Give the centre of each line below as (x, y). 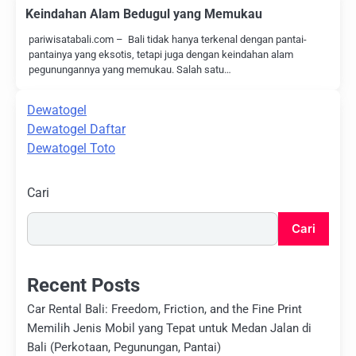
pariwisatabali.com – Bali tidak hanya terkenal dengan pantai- (168, 39)
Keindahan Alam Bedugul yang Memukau (144, 14)
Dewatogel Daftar (76, 129)
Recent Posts (83, 285)
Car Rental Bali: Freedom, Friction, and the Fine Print (164, 309)
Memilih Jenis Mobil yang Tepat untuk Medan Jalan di (169, 328)
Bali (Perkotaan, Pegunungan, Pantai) (124, 347)
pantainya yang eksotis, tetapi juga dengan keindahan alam (161, 54)
